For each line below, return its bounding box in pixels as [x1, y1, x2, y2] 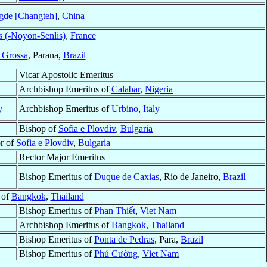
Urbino [111, 104, 138, 114]
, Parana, [27, 50, 63, 61]
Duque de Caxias [94, 172, 159, 182]
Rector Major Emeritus [19, 152, 105, 163]
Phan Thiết [94, 206, 135, 216]
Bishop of [19, 123, 58, 134]
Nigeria [145, 84, 173, 95]
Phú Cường [94, 249, 138, 259]
